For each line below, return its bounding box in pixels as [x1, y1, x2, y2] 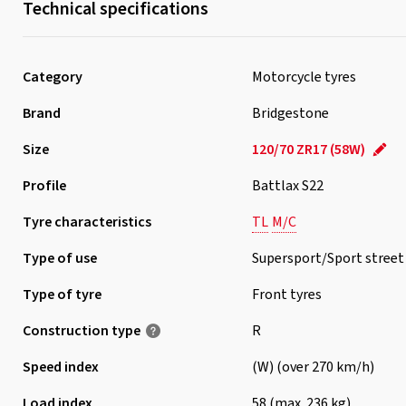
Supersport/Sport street [251, 248, 404, 268]
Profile [22, 176, 66, 196]
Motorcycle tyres [251, 67, 356, 87]
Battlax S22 [251, 176, 324, 196]
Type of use [22, 248, 97, 268]
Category [22, 67, 82, 87]
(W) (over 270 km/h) [251, 357, 374, 377]
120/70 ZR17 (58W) [251, 140, 365, 159]
